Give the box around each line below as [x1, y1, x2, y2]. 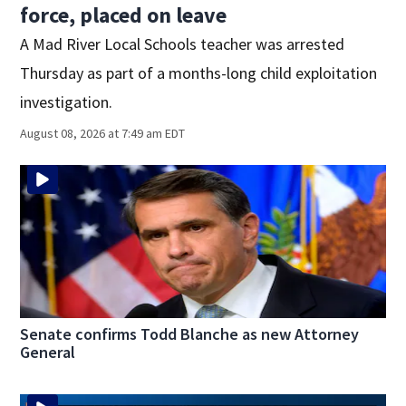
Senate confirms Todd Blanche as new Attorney [20, 324, 360, 345]
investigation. [20, 92, 113, 113]
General [20, 342, 76, 363]
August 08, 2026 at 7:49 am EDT [20, 125, 186, 142]
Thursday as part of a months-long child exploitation [20, 63, 378, 84]
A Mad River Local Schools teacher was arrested [20, 34, 345, 55]
